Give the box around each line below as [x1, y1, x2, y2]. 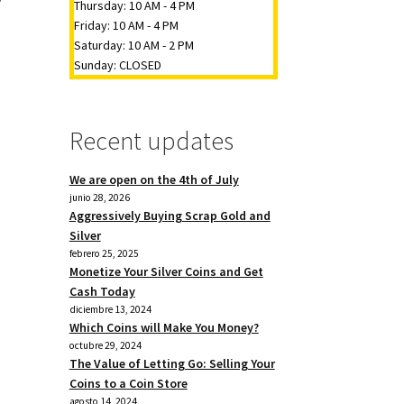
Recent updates [69, 124, 234, 157]
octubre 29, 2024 [69, 338, 142, 352]
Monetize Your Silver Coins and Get [69, 262, 263, 280]
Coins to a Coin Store [69, 374, 188, 391]
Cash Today [69, 282, 135, 299]
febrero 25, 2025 [69, 246, 139, 260]
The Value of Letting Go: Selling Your [69, 354, 275, 372]
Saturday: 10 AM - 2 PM [73, 36, 194, 53]
